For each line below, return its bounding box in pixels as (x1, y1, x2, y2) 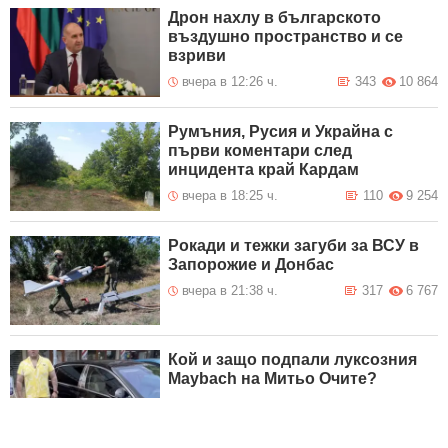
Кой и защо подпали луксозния (168, 350, 418, 368)
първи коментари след (168, 141, 353, 159)
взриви (168, 46, 227, 64)
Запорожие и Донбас (168, 255, 335, 273)
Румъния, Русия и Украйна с (168, 122, 394, 140)
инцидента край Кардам (168, 160, 360, 178)
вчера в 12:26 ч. (182, 73, 279, 89)
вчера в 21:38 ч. (182, 282, 279, 298)
